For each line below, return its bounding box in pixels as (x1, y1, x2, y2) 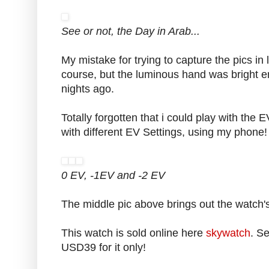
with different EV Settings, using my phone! (61, 126, 267, 139)
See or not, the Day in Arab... (61, 25, 200, 38)
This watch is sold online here (61, 227, 206, 240)
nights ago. (61, 83, 114, 95)
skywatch (206, 227, 250, 240)
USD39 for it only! (61, 241, 146, 254)
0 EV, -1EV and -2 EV (61, 169, 165, 182)
